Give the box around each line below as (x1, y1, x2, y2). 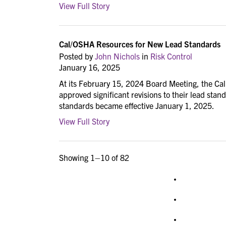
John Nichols (95, 50, 140, 61)
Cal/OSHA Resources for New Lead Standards (59, 38, 220, 49)
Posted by (59, 50, 95, 61)
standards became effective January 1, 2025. (59, 100, 214, 110)
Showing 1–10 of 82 (59, 152, 129, 163)
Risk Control (150, 50, 192, 61)
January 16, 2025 (59, 62, 120, 72)
